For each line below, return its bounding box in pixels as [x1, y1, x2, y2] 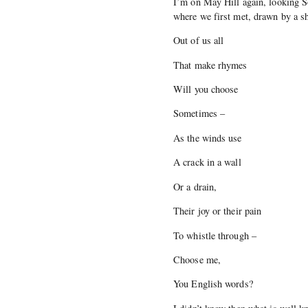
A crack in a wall [173, 155, 241, 169]
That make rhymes [173, 58, 247, 71]
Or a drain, [173, 179, 217, 193]
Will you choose [173, 82, 239, 96]
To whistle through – [173, 228, 256, 242]
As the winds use [173, 131, 242, 144]
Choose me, [173, 253, 221, 266]
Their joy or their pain [173, 204, 262, 218]
